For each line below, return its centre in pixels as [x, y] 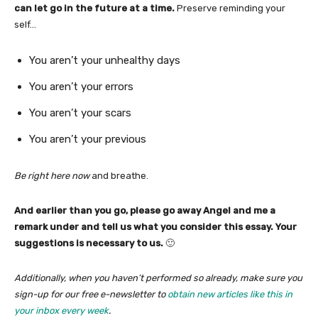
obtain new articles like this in [230, 294]
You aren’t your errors [81, 86]
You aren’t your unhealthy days [105, 60]
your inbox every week [61, 310]
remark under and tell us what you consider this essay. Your [155, 226]
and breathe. [119, 175]
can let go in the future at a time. [94, 8]
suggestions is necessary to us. [89, 243]
